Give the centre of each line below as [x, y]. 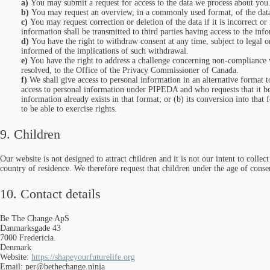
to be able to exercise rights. [69, 109]
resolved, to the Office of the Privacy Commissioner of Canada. [130, 70]
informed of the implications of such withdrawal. [105, 51]
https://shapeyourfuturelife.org [83, 257]
